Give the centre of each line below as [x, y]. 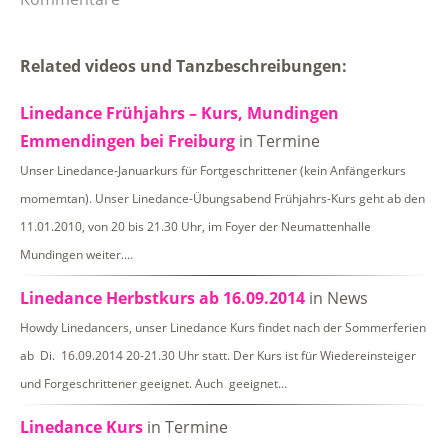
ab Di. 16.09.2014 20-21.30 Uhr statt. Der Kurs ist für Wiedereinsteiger [218, 355]
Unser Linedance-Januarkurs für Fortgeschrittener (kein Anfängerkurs [213, 170]
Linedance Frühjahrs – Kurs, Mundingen [179, 112]
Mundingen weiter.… [76, 254]
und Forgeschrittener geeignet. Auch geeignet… [153, 383]
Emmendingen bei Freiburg [127, 140]
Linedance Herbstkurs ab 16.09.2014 [162, 297]
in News [336, 297]
